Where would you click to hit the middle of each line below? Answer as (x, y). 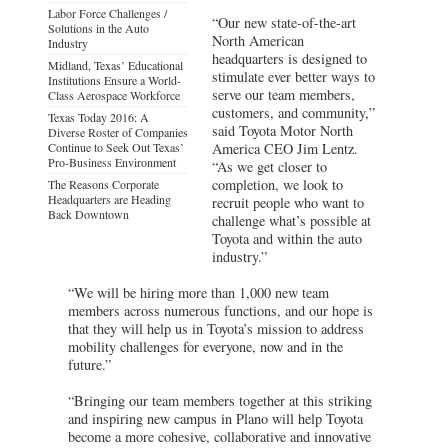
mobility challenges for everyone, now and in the (205, 346)
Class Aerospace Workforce (114, 94)
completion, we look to (278, 184)
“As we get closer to (270, 166)
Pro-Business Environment (112, 161)
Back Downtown (88, 213)
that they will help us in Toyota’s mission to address (216, 328)
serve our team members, (284, 94)
